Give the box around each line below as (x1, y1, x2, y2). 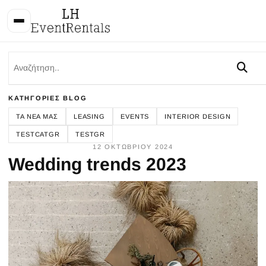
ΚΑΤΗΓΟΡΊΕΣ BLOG (8, 94, 87, 102)
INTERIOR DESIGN (164, 113, 231, 121)
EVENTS (120, 113, 150, 121)
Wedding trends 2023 (8, 154, 186, 175)
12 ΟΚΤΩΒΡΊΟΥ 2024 (93, 143, 173, 151)
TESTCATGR (16, 131, 60, 138)
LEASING (73, 113, 105, 121)
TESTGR (75, 131, 106, 138)
